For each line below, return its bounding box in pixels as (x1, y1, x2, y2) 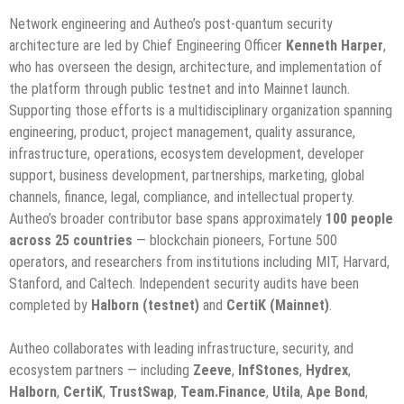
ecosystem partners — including (9, 362, 193, 380)
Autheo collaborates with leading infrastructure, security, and (9, 340, 353, 358)
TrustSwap (109, 383, 174, 401)
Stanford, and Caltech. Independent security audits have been (9, 275, 359, 293)
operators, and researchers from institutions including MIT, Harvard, (9, 253, 390, 271)
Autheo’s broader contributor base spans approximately (9, 210, 326, 228)
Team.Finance (180, 383, 266, 401)
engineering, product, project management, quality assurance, (9, 124, 355, 142)
